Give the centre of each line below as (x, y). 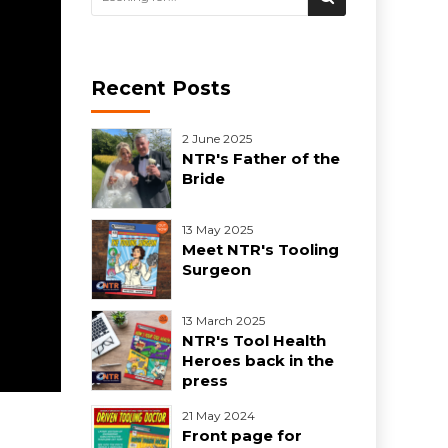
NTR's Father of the (261, 159)
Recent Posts (161, 87)
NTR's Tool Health (254, 341)
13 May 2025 (217, 230)
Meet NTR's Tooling (260, 250)
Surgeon (216, 270)
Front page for (242, 436)
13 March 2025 (223, 321)
